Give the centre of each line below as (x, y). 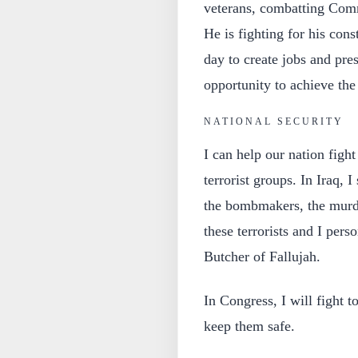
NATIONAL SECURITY (273, 121)
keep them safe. (249, 326)
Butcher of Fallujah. (262, 256)
